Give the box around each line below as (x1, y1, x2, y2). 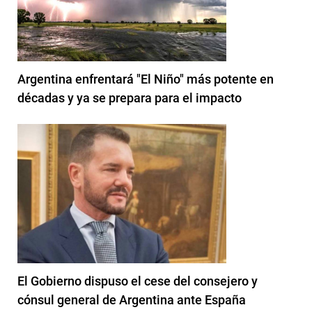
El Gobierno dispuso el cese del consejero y (17, 273, 258, 288)
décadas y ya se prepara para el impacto (17, 90, 242, 105)
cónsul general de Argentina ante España (17, 292, 246, 307)
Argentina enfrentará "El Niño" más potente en (17, 71, 274, 86)
